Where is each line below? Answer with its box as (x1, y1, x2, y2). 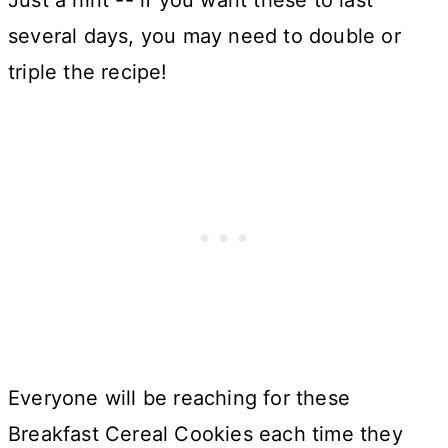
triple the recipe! (8, 60, 168, 85)
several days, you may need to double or (8, 24, 401, 49)
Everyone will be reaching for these (8, 386, 351, 411)
